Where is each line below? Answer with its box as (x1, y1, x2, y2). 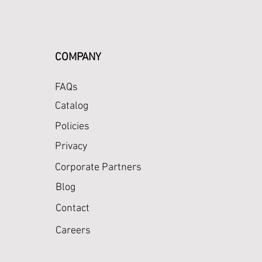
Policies (55, 120, 89, 133)
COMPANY (55, 51, 101, 64)
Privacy (55, 140, 87, 153)
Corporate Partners (55, 161, 142, 174)
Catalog (55, 100, 88, 112)
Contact (56, 202, 89, 215)
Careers (56, 225, 91, 237)
